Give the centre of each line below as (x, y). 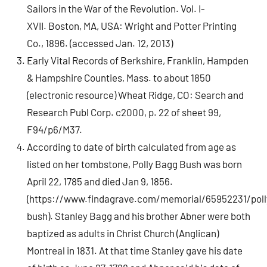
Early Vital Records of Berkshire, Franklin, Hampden (138, 60)
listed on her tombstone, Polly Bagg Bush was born (135, 164)
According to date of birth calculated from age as (132, 146)
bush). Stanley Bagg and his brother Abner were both (139, 215)
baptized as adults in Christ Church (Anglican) (123, 233)
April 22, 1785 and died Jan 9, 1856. (100, 181)
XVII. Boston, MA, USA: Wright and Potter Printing (132, 25)
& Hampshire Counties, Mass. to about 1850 (119, 77)
